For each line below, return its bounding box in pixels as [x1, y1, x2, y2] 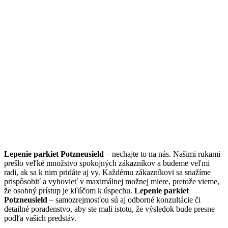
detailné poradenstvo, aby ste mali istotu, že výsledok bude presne [4, 205, 215, 214]
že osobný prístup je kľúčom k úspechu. [4, 186, 134, 195]
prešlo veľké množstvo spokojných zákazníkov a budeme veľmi [4, 159, 210, 168]
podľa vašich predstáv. [4, 214, 76, 223]
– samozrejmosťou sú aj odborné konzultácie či [49, 195, 201, 205]
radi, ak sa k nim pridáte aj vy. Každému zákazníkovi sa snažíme [4, 168, 211, 177]
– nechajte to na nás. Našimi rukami [104, 150, 220, 159]
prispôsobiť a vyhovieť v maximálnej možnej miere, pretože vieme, [4, 177, 219, 186]
